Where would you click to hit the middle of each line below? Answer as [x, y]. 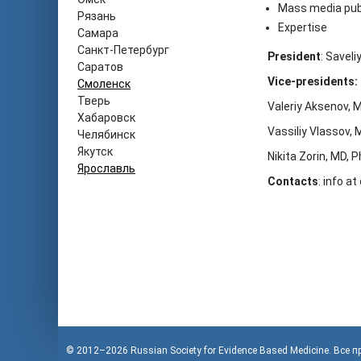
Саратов [100, 67]
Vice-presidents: [313, 81]
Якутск [95, 151]
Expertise [303, 27]
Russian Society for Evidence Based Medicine [230, 351]
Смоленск [104, 84]
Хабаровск [106, 118]
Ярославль [106, 168]
